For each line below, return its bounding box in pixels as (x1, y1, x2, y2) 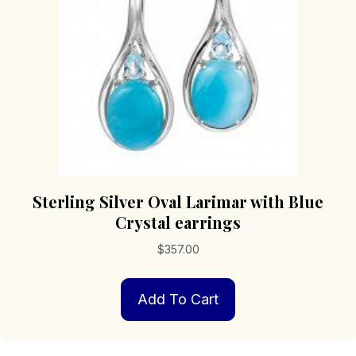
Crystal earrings (115, 211, 241, 233)
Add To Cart (137, 290, 219, 308)
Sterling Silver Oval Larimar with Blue (33, 190, 323, 212)
